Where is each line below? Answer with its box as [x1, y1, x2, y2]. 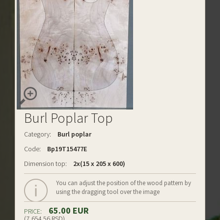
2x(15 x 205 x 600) [72, 159, 125, 168]
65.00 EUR [47, 205, 89, 216]
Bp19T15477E [46, 144, 87, 153]
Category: [24, 130, 51, 138]
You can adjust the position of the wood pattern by [56, 179, 191, 187]
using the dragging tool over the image [56, 188, 160, 196]
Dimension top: [24, 159, 67, 168]
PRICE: [24, 207, 42, 216]
